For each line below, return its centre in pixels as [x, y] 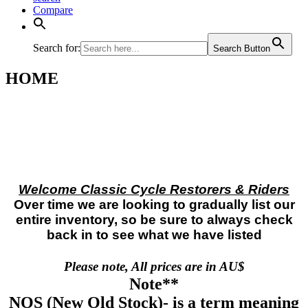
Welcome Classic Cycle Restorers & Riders [154, 190]
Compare [53, 10]
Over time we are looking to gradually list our [154, 205]
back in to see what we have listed [154, 235]
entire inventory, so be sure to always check [154, 220]
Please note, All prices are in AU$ [154, 267]
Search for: [57, 48]
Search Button [242, 48]
